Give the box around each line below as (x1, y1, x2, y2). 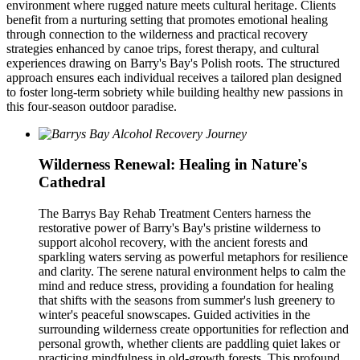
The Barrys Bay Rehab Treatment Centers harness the (39, 207, 311, 220)
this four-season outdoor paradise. (6, 99, 177, 113)
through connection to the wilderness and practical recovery (6, 27, 308, 41)
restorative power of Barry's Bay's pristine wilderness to (39, 221, 321, 235)
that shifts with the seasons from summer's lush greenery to (39, 293, 335, 307)
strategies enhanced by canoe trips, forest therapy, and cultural (6, 41, 319, 55)
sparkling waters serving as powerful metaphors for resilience (39, 250, 348, 264)
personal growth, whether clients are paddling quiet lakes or (39, 337, 340, 350)
